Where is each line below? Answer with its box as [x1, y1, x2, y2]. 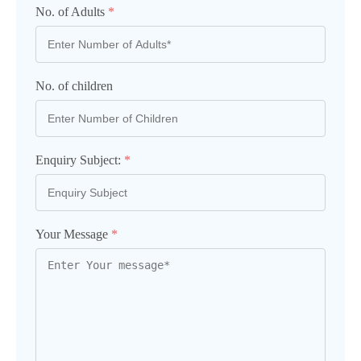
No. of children [35, 79, 113, 93]
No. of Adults [35, 5, 108, 19]
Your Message [35, 227, 111, 241]
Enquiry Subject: [35, 153, 124, 167]
